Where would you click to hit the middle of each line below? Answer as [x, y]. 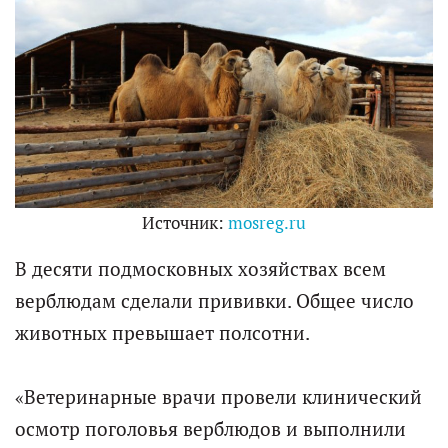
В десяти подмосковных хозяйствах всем [200, 268]
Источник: [185, 222]
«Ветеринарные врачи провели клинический [218, 396]
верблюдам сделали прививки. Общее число [214, 300]
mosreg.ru [267, 222]
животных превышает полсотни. [162, 332]
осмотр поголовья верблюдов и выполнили [210, 428]
